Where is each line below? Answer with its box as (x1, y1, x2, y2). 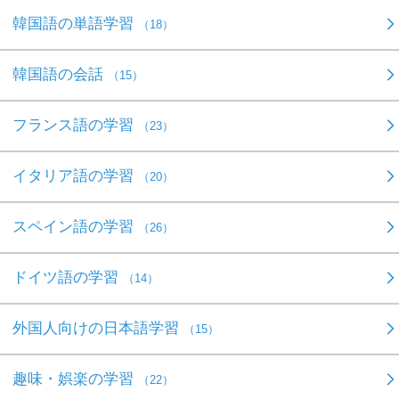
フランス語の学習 (12, 116, 138, 134)
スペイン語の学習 (12, 217, 138, 235)
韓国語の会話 (12, 65, 108, 83)
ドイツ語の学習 (12, 268, 123, 286)
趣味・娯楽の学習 (12, 370, 138, 387)
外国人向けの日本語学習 (12, 319, 183, 337)
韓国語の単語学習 (12, 14, 138, 32)
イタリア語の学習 (12, 167, 138, 184)
